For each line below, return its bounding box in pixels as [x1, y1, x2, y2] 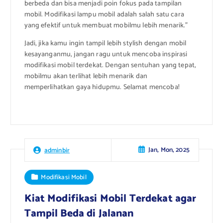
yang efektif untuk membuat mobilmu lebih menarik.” [24, 20, 188, 32]
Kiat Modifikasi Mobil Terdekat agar [24, 190, 197, 207]
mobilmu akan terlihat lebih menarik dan [24, 71, 147, 83]
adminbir [44, 144, 70, 156]
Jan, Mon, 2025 [148, 144, 190, 156]
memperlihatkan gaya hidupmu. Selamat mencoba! [24, 82, 180, 94]
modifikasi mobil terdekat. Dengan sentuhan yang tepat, [24, 60, 197, 72]
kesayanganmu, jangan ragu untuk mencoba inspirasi [24, 49, 188, 61]
